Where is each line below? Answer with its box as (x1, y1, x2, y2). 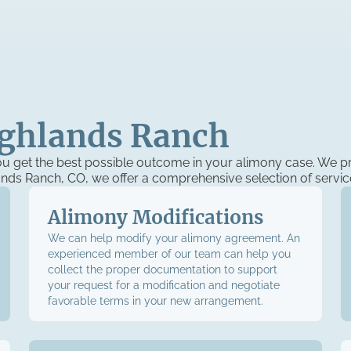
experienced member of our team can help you (48, 248, 291, 260)
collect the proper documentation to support (48, 263, 278, 276)
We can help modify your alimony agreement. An (48, 232, 301, 244)
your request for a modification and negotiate (48, 279, 280, 291)
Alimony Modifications (48, 205, 264, 230)
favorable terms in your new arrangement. (48, 295, 264, 307)
